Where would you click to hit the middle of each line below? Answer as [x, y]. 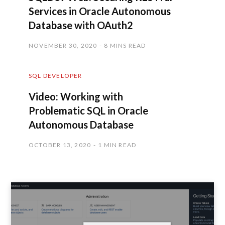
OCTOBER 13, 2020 [60, 145]
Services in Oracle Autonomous [100, 11]
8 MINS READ [125, 46]
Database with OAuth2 [81, 25]
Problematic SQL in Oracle [88, 111]
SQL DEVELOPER [55, 76]
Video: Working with [76, 97]
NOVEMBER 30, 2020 [63, 46]
